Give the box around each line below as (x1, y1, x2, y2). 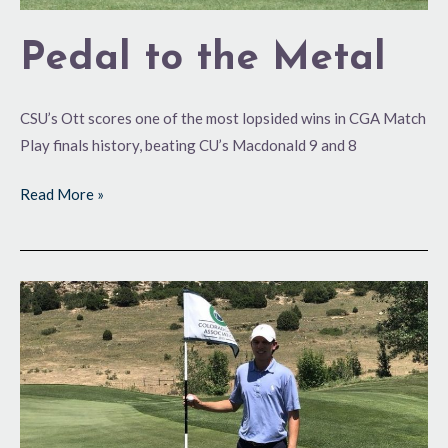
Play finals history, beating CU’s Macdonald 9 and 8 (20, 135, 357, 154)
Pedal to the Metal (20, 38, 386, 79)
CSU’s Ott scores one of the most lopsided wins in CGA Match (20, 108, 426, 127)
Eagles (19, 311, 64, 330)
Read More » (20, 185, 104, 204)
